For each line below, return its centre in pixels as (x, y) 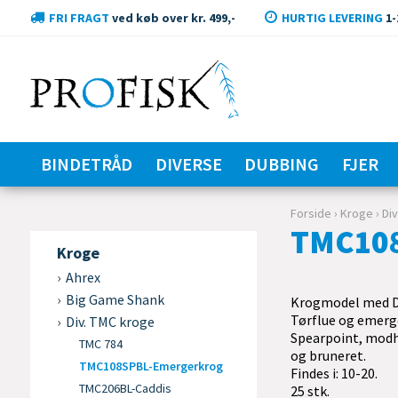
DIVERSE (188, 164)
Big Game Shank (115, 299)
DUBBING (282, 164)
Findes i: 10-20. (334, 373)
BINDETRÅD (87, 164)
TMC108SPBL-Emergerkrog (151, 366)
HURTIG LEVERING (332, 18)
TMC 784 (100, 344)
